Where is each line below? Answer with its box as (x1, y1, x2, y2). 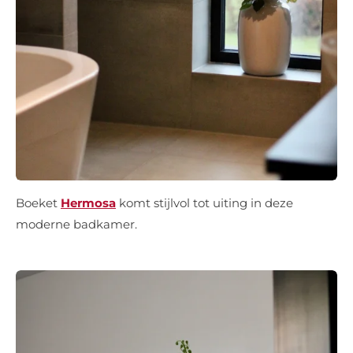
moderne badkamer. (16, 217, 137, 232)
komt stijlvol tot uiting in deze (116, 195, 293, 211)
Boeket (16, 195, 61, 211)
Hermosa (61, 195, 116, 211)
